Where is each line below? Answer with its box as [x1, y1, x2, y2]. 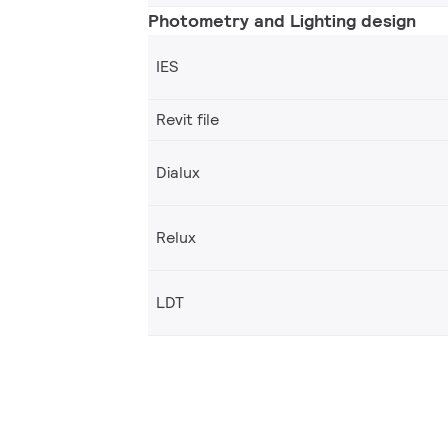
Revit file [156, 108, 219, 130]
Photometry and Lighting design [148, 8, 416, 32]
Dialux [156, 161, 200, 183]
